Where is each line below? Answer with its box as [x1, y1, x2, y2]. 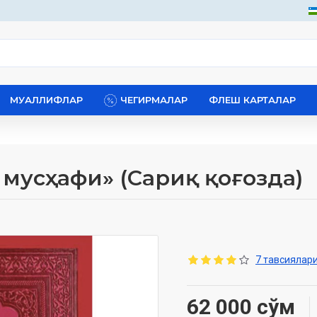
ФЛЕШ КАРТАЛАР [209, 94, 296, 105]
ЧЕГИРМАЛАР [120, 94, 188, 105]
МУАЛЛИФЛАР [10, 94, 83, 105]
